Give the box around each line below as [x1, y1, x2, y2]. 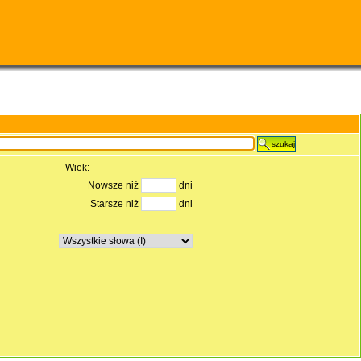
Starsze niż [89, 198, 141, 210]
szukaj [272, 139, 296, 148]
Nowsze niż [87, 180, 141, 191]
